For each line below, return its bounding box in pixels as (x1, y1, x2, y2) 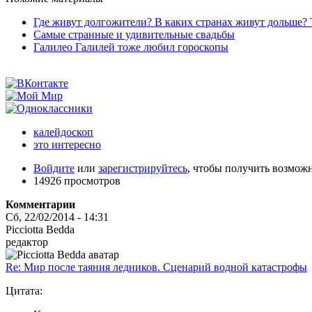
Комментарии (6, 198, 75, 210)
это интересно (33, 138, 101, 150)
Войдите (33, 162, 75, 174)
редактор (6, 235, 48, 248)
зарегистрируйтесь (98, 162, 187, 174)
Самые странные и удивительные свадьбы (33, 28, 235, 40)
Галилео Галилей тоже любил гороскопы (33, 40, 228, 53)
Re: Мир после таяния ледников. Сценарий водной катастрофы (6, 260, 307, 273)
